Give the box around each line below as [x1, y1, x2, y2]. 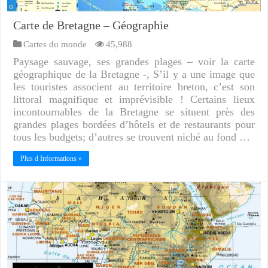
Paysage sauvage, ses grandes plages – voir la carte [13, 55, 255, 68]
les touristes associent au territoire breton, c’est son [13, 80, 255, 93]
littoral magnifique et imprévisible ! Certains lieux [13, 93, 255, 105]
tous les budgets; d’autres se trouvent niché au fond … [13, 130, 251, 143]
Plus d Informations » [20, 154, 83, 163]
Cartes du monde [23, 38, 87, 49]
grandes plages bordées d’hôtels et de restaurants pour [13, 118, 255, 130]
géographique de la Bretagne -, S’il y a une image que [13, 68, 255, 80]
